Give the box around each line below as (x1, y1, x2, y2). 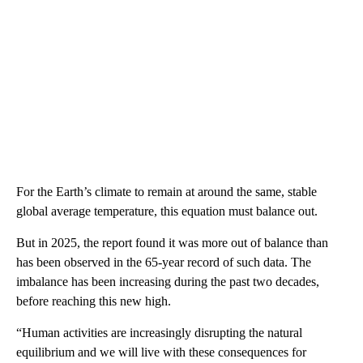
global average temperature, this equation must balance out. (16, 203, 318, 218)
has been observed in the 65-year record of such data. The (16, 254, 311, 269)
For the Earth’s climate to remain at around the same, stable (16, 184, 317, 199)
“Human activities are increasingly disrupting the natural (16, 325, 302, 340)
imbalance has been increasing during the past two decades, (16, 274, 319, 288)
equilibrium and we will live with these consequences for (16, 344, 306, 359)
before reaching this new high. (16, 293, 171, 308)
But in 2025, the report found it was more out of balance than (16, 235, 328, 250)
